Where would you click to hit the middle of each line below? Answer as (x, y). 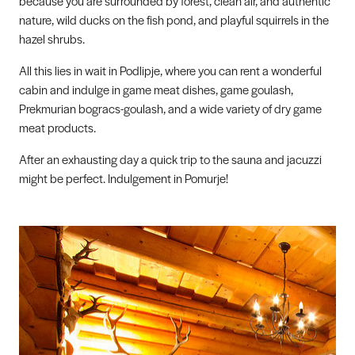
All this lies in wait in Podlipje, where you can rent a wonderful (170, 70)
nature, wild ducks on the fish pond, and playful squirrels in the (174, 19)
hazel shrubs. (52, 38)
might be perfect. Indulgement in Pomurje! (124, 177)
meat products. (57, 127)
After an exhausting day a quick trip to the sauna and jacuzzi (170, 158)
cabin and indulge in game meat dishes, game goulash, (156, 89)
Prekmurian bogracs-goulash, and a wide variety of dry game (170, 108)
